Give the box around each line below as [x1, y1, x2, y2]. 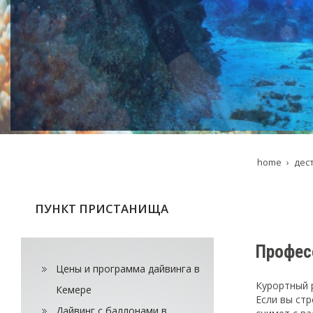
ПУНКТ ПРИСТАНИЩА [35, 201, 168, 217]
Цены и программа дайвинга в [56, 262, 200, 276]
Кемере [56, 283, 92, 297]
